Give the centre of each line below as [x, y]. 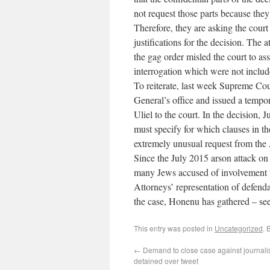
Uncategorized [239, 228]
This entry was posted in [174, 228]
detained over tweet [166, 261]
